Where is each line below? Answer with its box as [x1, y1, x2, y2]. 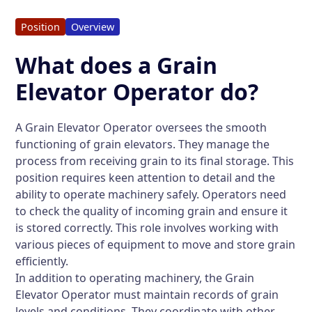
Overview [71, 20, 115, 33]
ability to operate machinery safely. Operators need [15, 187, 287, 202]
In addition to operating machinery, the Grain [15, 270, 255, 286]
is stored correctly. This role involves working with [15, 220, 279, 235]
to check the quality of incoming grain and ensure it [15, 203, 288, 219]
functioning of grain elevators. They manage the [15, 136, 270, 152]
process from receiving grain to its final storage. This [15, 153, 295, 169]
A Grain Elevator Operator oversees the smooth [15, 120, 267, 135]
